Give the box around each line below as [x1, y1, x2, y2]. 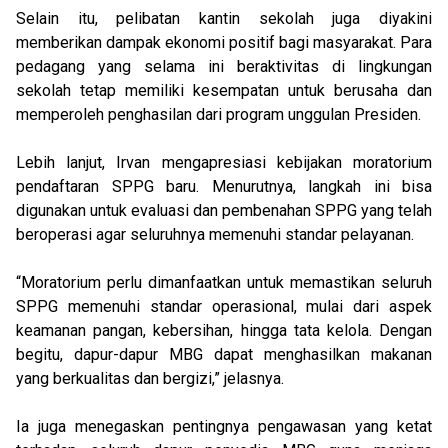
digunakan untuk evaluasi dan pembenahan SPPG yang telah [16, 201, 432, 220]
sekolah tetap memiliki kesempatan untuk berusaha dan [16, 81, 432, 100]
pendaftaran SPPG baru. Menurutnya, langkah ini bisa [16, 177, 432, 196]
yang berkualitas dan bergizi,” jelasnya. [16, 369, 284, 388]
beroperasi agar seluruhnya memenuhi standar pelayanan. [16, 225, 414, 244]
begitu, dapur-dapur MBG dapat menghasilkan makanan [16, 345, 432, 364]
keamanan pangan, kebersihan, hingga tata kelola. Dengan [16, 321, 432, 340]
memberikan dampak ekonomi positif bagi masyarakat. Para [16, 33, 432, 52]
